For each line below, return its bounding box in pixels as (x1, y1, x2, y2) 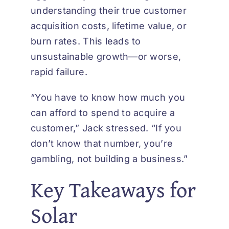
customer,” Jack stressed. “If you (31, 123, 181, 134)
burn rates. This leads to (31, 36, 141, 47)
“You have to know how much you (31, 92, 186, 103)
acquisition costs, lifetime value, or (31, 20, 187, 32)
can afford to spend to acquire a (31, 107, 175, 119)
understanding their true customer (31, 5, 187, 16)
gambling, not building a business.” (31, 153, 188, 165)
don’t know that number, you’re (31, 138, 173, 149)
